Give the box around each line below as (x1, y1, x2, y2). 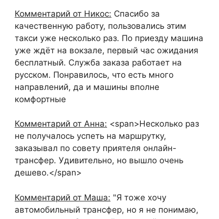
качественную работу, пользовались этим (15, 21, 186, 31)
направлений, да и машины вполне (15, 82, 159, 92)
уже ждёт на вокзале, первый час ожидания (15, 45, 198, 55)
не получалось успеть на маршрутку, (15, 131, 166, 141)
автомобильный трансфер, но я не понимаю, (15, 204, 198, 215)
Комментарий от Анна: (15, 119, 107, 129)
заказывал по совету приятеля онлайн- (15, 143, 176, 153)
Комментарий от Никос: (15, 8, 111, 19)
